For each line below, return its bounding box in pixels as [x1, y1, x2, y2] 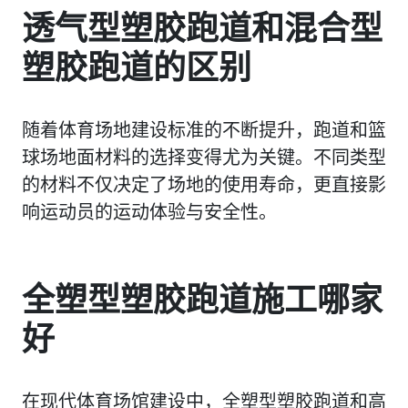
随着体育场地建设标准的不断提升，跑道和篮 [22, 119, 386, 141]
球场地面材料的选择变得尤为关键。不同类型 [22, 147, 386, 168]
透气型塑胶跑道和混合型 [22, 8, 382, 48]
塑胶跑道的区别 [22, 47, 251, 87]
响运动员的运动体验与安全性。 [22, 201, 277, 223]
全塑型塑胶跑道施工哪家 [22, 280, 382, 320]
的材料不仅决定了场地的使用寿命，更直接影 [22, 174, 386, 196]
